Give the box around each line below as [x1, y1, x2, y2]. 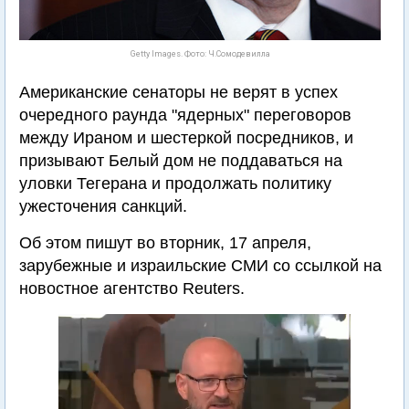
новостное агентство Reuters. [19, 279, 245, 298]
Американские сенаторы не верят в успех [19, 83, 338, 101]
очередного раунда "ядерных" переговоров [19, 106, 351, 124]
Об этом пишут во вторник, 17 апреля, [19, 234, 311, 252]
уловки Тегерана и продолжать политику [19, 174, 331, 193]
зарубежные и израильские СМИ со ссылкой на [19, 257, 382, 275]
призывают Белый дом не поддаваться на [19, 152, 342, 170]
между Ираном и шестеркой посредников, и [19, 129, 353, 147]
